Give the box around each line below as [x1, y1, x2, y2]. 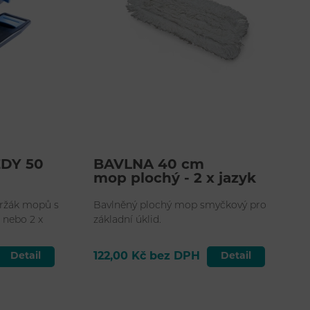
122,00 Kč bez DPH [93, 251, 200, 263]
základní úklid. [93, 215, 161, 226]
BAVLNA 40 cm [93, 158, 204, 173]
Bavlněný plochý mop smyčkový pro [93, 201, 266, 212]
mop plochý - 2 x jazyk [93, 172, 256, 187]
